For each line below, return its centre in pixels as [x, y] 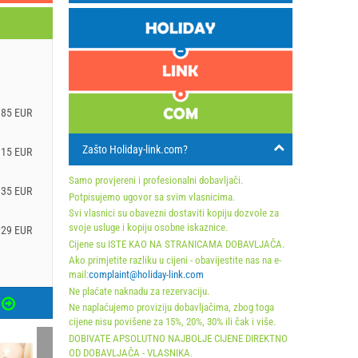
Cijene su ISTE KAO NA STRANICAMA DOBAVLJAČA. [177, 244]
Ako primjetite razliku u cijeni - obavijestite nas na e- [175, 260]
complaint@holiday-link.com [146, 274]
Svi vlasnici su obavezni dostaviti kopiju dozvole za [174, 213]
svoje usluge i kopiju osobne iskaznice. [148, 227]
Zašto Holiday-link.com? [135, 149]
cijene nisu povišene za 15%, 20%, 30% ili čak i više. [172, 322]
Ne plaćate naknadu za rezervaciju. [139, 291]
